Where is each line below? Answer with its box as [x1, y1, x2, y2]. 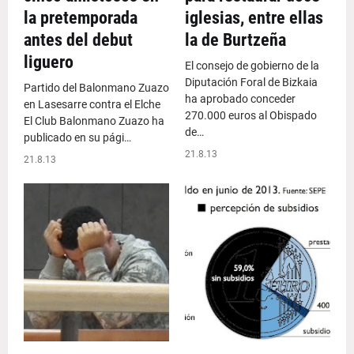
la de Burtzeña [185, 30, 286, 50]
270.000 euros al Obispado [185, 109, 317, 122]
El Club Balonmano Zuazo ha [24, 115, 164, 127]
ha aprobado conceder [185, 92, 296, 105]
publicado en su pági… [24, 131, 131, 144]
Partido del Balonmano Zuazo [24, 81, 169, 94]
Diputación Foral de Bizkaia [185, 76, 318, 88]
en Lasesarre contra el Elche [24, 98, 160, 111]
